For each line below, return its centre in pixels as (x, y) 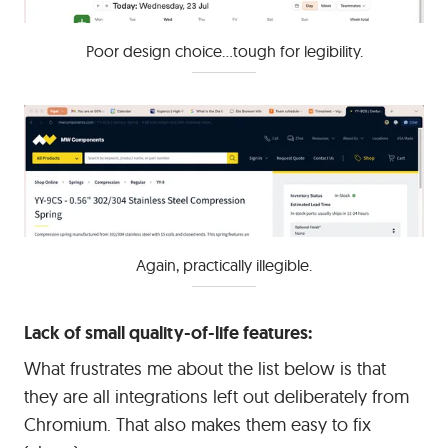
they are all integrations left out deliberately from (216, 396)
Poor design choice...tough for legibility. (224, 51)
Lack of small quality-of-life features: (168, 332)
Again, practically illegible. (224, 264)
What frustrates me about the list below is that (205, 368)
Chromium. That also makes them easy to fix (197, 424)
